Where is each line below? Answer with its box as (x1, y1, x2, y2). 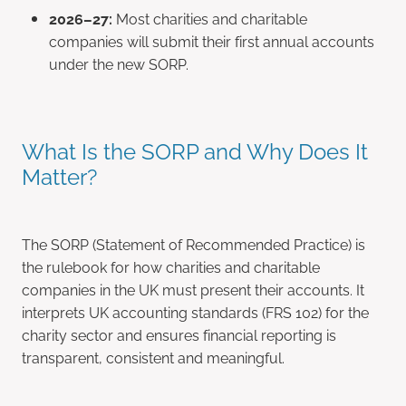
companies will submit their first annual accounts (49, 31, 374, 52)
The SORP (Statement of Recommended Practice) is (22, 233, 365, 254)
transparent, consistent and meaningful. (22, 346, 285, 367)
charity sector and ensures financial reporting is (22, 324, 336, 344)
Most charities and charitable (112, 8, 307, 29)
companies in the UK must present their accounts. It (22, 278, 364, 299)
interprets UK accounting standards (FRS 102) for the (22, 301, 369, 322)
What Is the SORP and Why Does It (22, 134, 368, 166)
